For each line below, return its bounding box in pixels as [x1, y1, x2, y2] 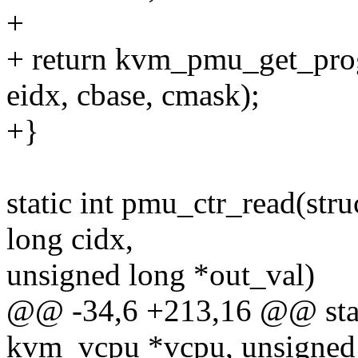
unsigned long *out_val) [6, 257, 315, 292]
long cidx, [6, 221, 133, 257]
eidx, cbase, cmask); [6, 78, 260, 113]
